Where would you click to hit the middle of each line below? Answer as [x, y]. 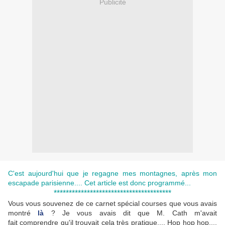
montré [23, 213]
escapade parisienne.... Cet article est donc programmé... [99, 183]
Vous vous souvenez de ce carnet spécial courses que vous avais [113, 204]
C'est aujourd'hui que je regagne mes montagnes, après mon [113, 174]
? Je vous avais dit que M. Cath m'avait [131, 213]
